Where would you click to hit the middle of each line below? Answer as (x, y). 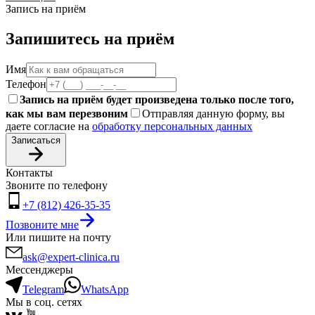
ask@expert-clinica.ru (71, 257)
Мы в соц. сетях (44, 302)
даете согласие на (49, 126)
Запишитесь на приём (90, 39)
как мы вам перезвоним (67, 113)
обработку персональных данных (172, 126)
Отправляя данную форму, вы (213, 113)
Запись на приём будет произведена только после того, (157, 99)
